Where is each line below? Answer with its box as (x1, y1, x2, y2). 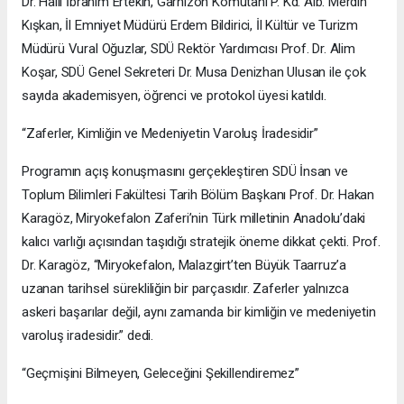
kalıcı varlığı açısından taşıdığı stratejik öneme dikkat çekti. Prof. (22, 234, 381, 251)
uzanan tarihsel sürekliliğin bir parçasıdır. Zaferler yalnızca (22, 280, 350, 298)
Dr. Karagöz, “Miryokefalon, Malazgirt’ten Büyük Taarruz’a (22, 257, 347, 274)
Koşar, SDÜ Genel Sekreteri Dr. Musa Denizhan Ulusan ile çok (22, 64, 366, 81)
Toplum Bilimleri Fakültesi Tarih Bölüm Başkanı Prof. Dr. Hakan (22, 187, 375, 204)
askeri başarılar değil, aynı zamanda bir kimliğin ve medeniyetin (22, 304, 376, 321)
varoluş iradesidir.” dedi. (22, 327, 154, 344)
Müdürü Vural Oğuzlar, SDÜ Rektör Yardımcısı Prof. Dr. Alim (22, 41, 355, 58)
